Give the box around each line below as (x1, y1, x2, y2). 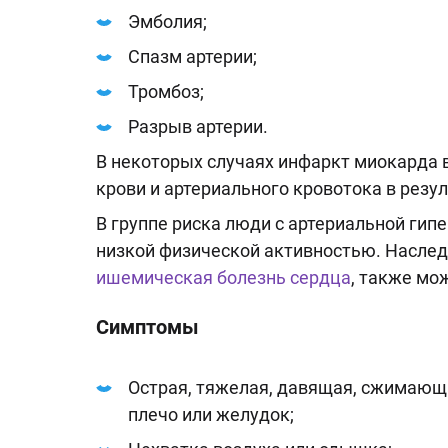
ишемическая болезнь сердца (96, 267, 351, 288)
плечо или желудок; (128, 404, 294, 425)
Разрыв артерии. (128, 116, 268, 137)
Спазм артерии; (128, 46, 257, 67)
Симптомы (96, 315, 199, 339)
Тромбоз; (128, 81, 204, 102)
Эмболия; (128, 11, 207, 32)
